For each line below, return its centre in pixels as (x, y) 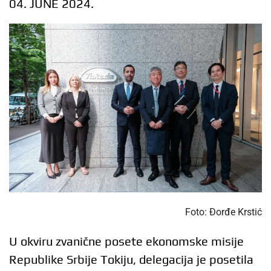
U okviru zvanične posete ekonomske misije (126, 241)
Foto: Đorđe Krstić (224, 212)
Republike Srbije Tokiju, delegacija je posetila (131, 260)
